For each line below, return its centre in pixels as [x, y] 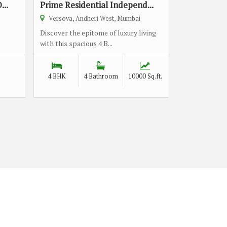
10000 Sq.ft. [145, 76]
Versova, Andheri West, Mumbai [94, 18]
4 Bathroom [101, 76]
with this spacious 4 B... [76, 43]
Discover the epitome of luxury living [98, 33]
